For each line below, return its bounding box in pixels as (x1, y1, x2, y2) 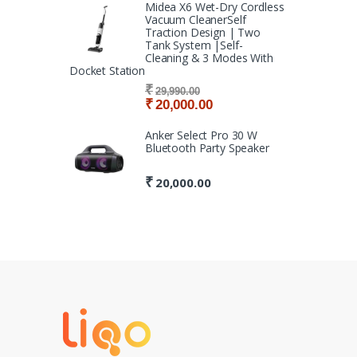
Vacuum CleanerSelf (145, 11, 246, 27)
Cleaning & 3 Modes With (145, 49, 273, 65)
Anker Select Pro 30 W (145, 127, 258, 143)
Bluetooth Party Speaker (145, 139, 269, 155)
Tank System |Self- (145, 37, 243, 53)
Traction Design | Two (145, 24, 261, 40)
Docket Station (69, 62, 146, 78)
